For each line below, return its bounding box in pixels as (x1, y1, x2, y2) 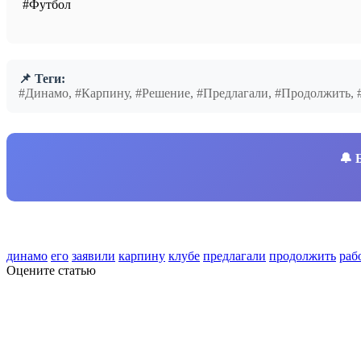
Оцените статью (6, 263, 96, 277)
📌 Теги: (19, 71, 65, 85)
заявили (72, 248, 115, 263)
